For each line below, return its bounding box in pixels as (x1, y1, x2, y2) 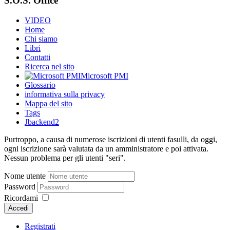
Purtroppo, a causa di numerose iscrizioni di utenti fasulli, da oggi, (4, 135, 217, 144)
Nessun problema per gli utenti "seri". (4, 153, 126, 162)
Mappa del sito (25, 99, 72, 108)
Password (4, 182, 37, 191)
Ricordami (4, 193, 38, 202)
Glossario (25, 80, 55, 89)
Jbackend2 (25, 117, 59, 126)
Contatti (25, 52, 50, 62)
